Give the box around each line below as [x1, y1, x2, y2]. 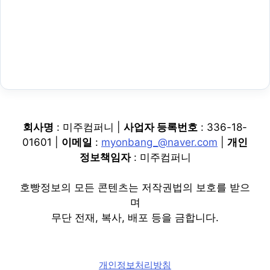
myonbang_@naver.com [101, 136, 218, 148]
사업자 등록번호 [124, 121, 198, 133]
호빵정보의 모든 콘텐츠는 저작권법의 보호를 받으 [20, 181, 250, 194]
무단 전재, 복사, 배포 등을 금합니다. [51, 212, 219, 224]
